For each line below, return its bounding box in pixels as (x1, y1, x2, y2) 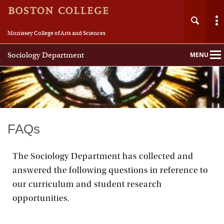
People (71, 166, 94, 175)
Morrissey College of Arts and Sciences (7, 29, 105, 36)
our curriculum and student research (12, 179, 162, 189)
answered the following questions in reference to (12, 165, 208, 175)
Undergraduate (71, 192, 122, 201)
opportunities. (12, 193, 69, 203)
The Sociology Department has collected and (12, 151, 193, 161)
